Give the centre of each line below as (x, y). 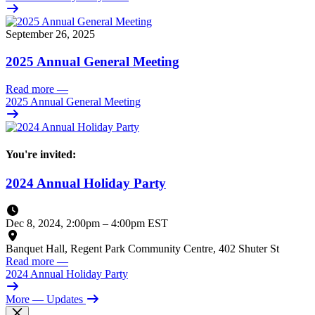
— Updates (58, 300)
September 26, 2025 (50, 34)
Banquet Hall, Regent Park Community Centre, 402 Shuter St (142, 249)
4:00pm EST (140, 224)
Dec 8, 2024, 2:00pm (54, 224)
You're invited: (41, 155)
